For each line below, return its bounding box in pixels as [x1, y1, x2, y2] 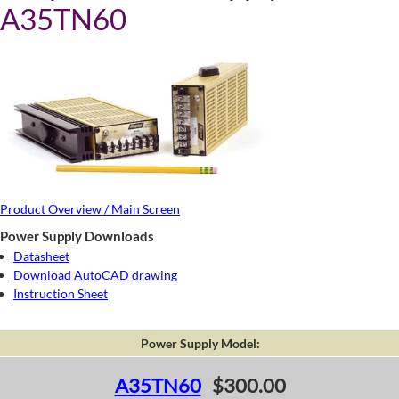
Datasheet [13, 248, 69, 265]
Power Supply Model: [140, 336, 260, 352]
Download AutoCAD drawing [13, 267, 177, 283]
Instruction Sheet [13, 286, 108, 302]
